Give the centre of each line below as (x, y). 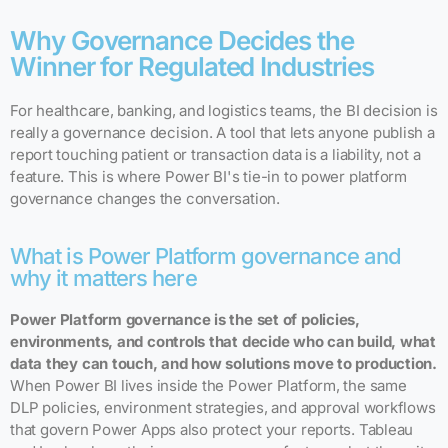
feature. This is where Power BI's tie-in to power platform (208, 176)
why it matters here (103, 277)
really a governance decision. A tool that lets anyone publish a (222, 132)
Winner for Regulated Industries (192, 66)
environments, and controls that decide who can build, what (223, 341)
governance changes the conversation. (145, 198)
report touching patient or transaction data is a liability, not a (215, 154)
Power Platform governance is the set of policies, (185, 319)
